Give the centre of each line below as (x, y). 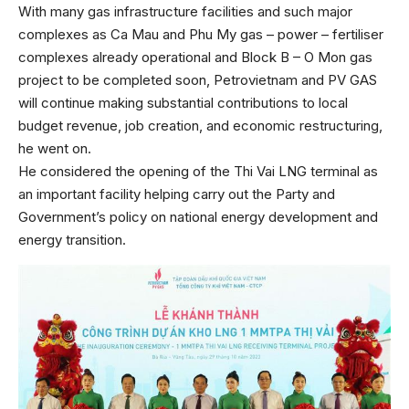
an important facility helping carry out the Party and (177, 194)
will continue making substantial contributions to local (183, 103)
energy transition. (72, 240)
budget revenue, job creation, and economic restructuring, (200, 126)
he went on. (55, 149)
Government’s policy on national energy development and (198, 217)
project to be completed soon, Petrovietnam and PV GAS (198, 80)
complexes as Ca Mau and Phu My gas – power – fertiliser (201, 35)
